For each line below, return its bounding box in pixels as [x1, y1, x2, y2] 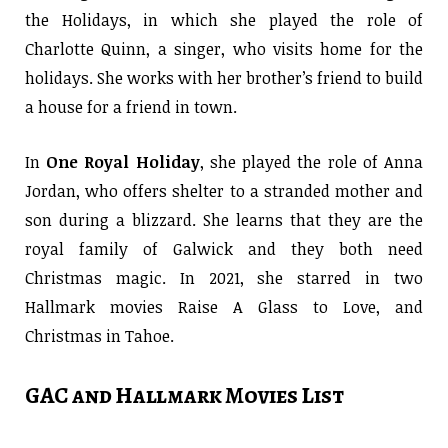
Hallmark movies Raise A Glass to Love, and [25, 295, 423, 318]
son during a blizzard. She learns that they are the [25, 208, 423, 231]
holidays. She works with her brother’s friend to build [25, 66, 423, 89]
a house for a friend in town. [25, 95, 237, 118]
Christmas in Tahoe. [25, 324, 174, 347]
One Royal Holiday [46, 150, 200, 173]
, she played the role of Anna [199, 150, 424, 173]
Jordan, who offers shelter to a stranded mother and [25, 179, 423, 202]
